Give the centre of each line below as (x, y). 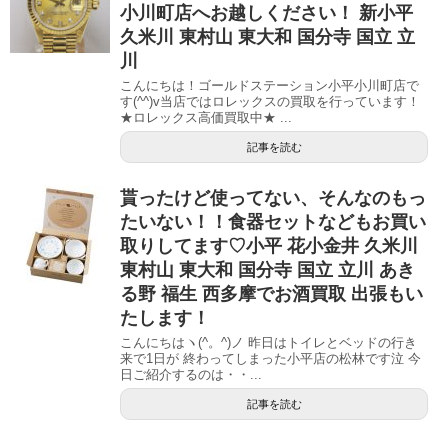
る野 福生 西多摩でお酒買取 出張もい (271, 293)
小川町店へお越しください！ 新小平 (266, 12)
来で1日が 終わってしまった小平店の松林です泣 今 (270, 358)
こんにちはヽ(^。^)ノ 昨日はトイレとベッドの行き (268, 342)
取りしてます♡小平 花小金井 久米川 (269, 245)
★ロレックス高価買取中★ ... (206, 117)
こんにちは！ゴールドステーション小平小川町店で (269, 85)
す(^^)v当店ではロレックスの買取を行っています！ (270, 101)
